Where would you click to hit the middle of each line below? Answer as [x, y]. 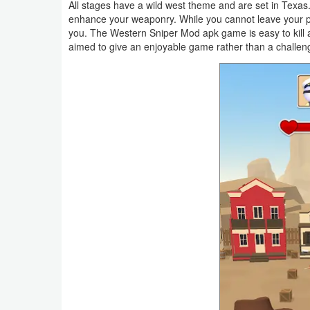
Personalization [57, 256]
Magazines [47, 192]
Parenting [44, 224]
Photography [51, 288]
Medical [40, 46]
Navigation [46, 14]
